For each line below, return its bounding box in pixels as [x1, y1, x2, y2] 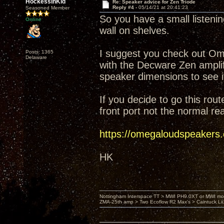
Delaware [25, 54, 47, 60]
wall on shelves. [99, 25, 169, 36]
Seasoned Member [25, 5, 69, 10]
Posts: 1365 [25, 49, 53, 54]
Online [25, 16, 41, 22]
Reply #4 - [112, 4, 138, 10]
